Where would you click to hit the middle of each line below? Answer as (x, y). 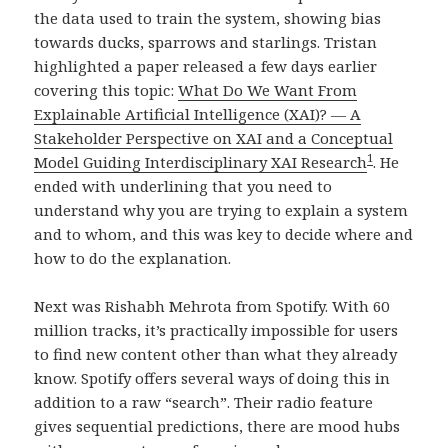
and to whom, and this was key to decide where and (224, 233)
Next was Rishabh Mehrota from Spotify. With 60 (212, 305)
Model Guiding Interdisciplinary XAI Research (201, 161)
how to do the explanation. (133, 257)
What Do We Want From (268, 89)
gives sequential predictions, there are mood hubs (217, 425)
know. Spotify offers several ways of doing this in (212, 377)
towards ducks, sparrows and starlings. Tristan (206, 41)
